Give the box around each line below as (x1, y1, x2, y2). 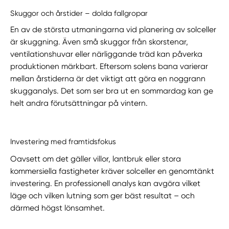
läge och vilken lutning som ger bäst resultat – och (10, 191, 195, 201)
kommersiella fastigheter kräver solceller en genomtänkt (10, 167, 215, 176)
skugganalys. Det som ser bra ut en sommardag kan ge (10, 86, 214, 96)
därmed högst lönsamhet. (10, 203, 105, 213)
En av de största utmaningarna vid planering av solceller (10, 25, 217, 34)
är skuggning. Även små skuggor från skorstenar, (10, 37, 189, 47)
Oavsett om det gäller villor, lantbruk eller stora (10, 154, 181, 164)
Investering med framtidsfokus (10, 136, 117, 146)
